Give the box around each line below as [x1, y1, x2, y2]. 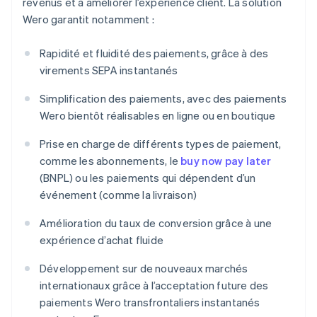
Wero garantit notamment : [23, 12, 154, 27]
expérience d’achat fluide [40, 233, 163, 248]
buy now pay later [180, 154, 272, 168]
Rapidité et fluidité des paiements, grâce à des [40, 46, 269, 61]
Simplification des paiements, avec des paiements [40, 91, 287, 106]
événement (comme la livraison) [40, 188, 197, 202]
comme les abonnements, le [40, 154, 181, 168]
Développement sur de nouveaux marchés [40, 261, 248, 276]
